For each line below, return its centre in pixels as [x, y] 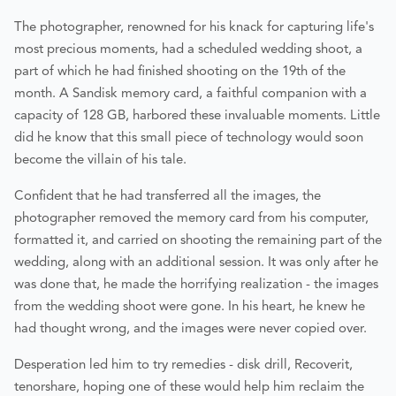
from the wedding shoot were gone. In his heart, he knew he [190, 307]
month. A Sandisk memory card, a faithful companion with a [190, 94]
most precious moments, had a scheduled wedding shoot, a [188, 50]
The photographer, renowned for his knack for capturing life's [194, 28]
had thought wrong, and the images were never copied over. [190, 329]
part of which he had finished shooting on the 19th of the [180, 72]
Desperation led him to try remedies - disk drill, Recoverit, [183, 366]
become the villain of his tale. [100, 160]
